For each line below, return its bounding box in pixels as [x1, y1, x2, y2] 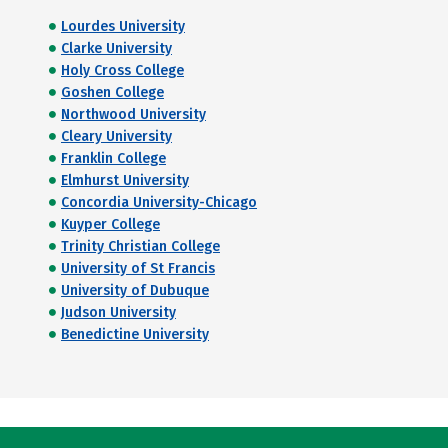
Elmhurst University [61, 172, 189, 189]
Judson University [61, 304, 176, 321]
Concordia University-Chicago [61, 194, 257, 211]
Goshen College [61, 84, 164, 101]
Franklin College [61, 150, 166, 167]
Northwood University [61, 106, 206, 123]
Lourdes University [61, 18, 185, 35]
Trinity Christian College [61, 238, 220, 255]
